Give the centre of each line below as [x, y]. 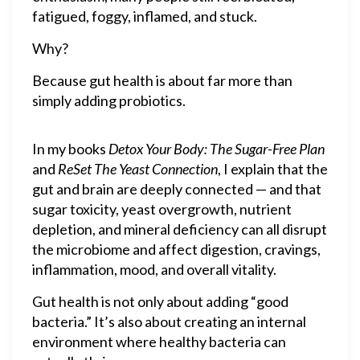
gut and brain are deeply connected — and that [177, 189]
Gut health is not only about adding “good [160, 301]
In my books [70, 149]
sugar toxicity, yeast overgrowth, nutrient [162, 209]
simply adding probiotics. [109, 100]
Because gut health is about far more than [162, 80]
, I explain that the [273, 169]
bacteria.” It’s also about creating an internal [169, 321]
